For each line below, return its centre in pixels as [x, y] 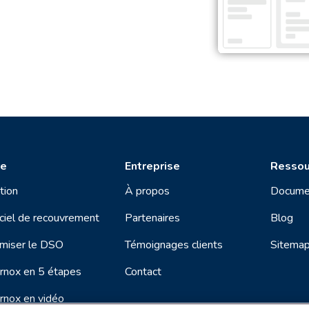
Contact [143, 271]
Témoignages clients [173, 245]
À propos [147, 191]
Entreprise [152, 166]
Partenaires [152, 218]
